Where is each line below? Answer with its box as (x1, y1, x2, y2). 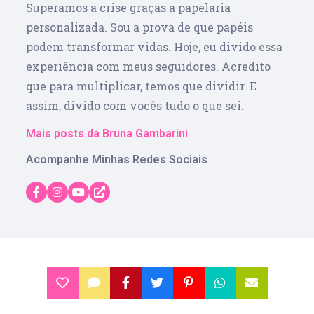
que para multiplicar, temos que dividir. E (26, 78, 257, 93)
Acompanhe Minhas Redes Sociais (26, 152, 208, 166)
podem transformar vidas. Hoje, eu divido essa (26, 39, 283, 54)
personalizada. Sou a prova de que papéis (26, 19, 254, 34)
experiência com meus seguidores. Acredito (26, 58, 271, 74)
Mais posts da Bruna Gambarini (26, 126, 189, 140)
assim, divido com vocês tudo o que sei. (26, 97, 245, 113)
